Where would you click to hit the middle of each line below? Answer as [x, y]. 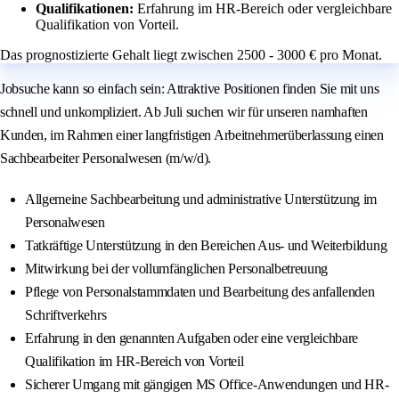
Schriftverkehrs [66, 315]
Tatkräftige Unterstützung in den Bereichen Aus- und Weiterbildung [206, 246]
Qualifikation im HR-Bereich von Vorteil [134, 362]
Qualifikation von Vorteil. [107, 25]
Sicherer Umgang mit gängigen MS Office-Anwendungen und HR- [207, 385]
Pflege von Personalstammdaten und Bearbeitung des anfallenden [200, 292]
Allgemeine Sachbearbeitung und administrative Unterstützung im [201, 199]
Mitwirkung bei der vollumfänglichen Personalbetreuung [177, 269]
